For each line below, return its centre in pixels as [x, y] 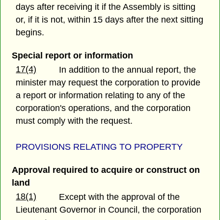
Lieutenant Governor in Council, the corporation [109, 210]
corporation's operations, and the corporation [103, 108]
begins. [30, 33]
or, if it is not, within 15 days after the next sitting [110, 20]
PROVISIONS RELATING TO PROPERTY [99, 147]
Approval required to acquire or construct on [106, 170]
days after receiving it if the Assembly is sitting [106, 7]
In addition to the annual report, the [128, 70]
